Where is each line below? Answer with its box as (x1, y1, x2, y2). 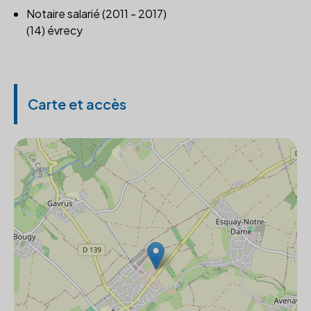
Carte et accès (28, 95, 126, 112)
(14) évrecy (26, 23, 83, 37)
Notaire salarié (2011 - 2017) (26, 6, 167, 21)
